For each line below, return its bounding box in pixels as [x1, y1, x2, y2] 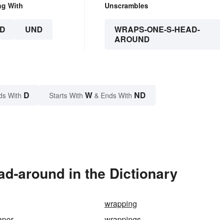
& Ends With [92, 90, 134, 100]
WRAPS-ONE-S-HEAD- [114, 23, 200, 35]
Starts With [49, 90, 85, 100]
